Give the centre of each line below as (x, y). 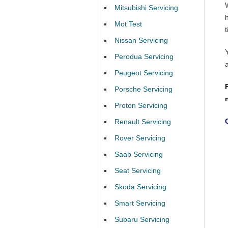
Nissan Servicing (141, 40)
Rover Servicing (140, 138)
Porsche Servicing (144, 89)
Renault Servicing (143, 122)
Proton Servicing (141, 105)
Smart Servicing (140, 203)
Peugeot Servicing (144, 73)
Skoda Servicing (140, 187)
